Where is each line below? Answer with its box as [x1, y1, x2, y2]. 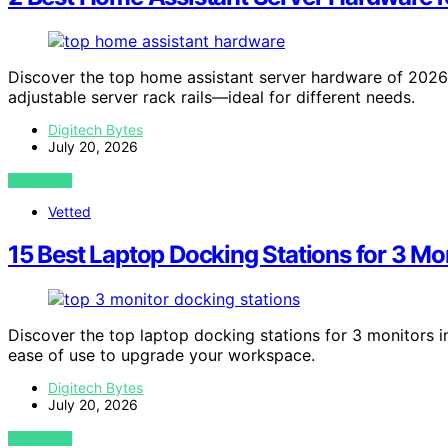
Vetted [48, 202, 91, 220]
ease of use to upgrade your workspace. [8, 344, 315, 365]
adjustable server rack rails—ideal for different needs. [8, 86, 415, 107]
